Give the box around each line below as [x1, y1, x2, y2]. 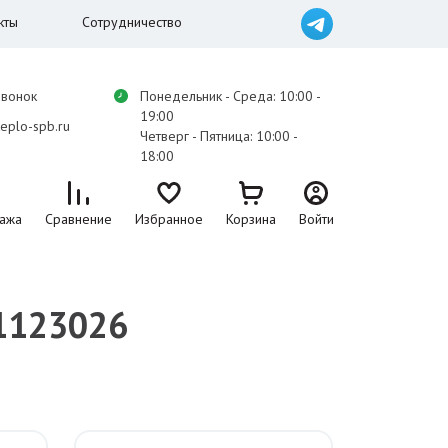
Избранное [134, 209, 203, 228]
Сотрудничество [82, 13, 182, 31]
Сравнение [44, 209, 112, 228]
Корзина [225, 209, 276, 228]
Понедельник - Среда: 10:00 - [140, 87, 320, 105]
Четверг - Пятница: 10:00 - [140, 127, 297, 145]
